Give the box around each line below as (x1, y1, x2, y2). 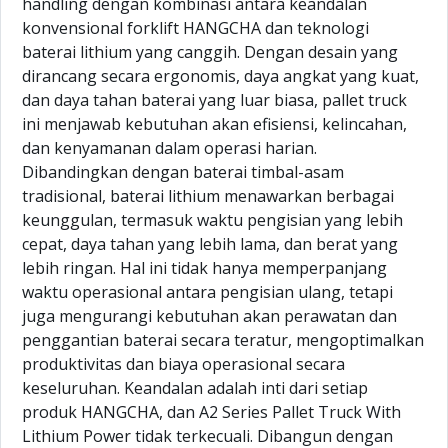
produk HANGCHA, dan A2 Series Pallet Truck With (22, 401, 401, 423)
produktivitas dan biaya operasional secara (22, 353, 345, 375)
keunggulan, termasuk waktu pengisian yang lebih (22, 209, 403, 231)
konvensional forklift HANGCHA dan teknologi (22, 17, 369, 39)
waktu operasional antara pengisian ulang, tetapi (22, 281, 393, 303)
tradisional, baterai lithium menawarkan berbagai (22, 185, 394, 207)
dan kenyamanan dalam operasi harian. (22, 137, 317, 159)
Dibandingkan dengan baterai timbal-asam (22, 161, 344, 183)
